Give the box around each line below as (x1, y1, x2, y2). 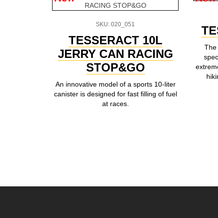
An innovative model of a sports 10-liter (55, 80, 176, 88)
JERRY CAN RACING (57, 47, 173, 60)
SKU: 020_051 (96, 21, 135, 28)
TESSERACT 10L (68, 34, 163, 47)
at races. (102, 100, 129, 108)
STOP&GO (86, 61, 145, 74)
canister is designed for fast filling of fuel (54, 90, 177, 98)
